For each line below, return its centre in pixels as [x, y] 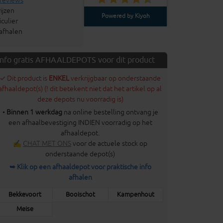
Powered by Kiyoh [125, 16]
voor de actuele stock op [109, 144]
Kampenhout [135, 195]
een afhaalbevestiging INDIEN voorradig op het [80, 123]
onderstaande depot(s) [80, 154]
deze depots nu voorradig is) [80, 99]
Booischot [80, 195]
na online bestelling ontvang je [110, 112]
